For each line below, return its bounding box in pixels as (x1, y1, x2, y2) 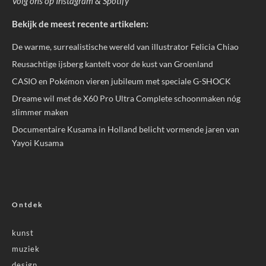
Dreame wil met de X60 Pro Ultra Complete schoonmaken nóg (12, 93, 240, 103)
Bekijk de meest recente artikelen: (12, 18, 148, 29)
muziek (12, 243, 40, 254)
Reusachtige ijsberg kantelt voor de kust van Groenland (12, 58, 213, 69)
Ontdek (12, 199, 43, 209)
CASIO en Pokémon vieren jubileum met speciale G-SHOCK (12, 75, 231, 86)
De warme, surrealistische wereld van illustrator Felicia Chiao (12, 41, 239, 52)
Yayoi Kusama (12, 137, 64, 148)
